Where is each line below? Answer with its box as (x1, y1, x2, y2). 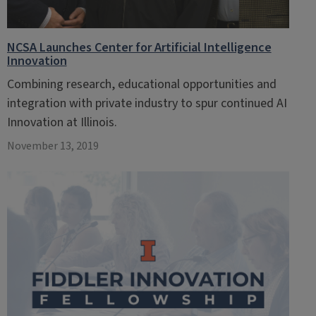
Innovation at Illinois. (6, 114, 117, 131)
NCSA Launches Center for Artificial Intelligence (6, 39, 272, 56)
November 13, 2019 (6, 138, 99, 154)
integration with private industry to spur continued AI (6, 95, 287, 112)
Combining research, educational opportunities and (6, 75, 276, 93)
